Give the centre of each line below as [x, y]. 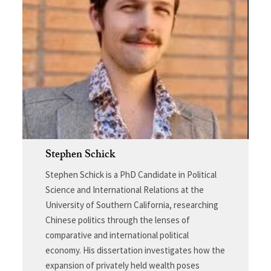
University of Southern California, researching [132, 205]
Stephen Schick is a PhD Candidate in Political [131, 175]
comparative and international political [117, 235]
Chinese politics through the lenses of [117, 220]
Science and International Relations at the [124, 190]
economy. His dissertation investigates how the [135, 250]
